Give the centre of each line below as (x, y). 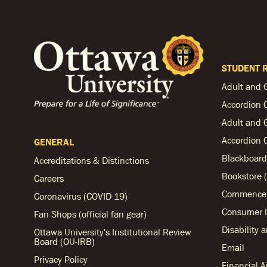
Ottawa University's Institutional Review (113, 232)
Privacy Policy (61, 260)
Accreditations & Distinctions (91, 161)
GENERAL (54, 142)
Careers (49, 178)
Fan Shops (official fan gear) (90, 214)
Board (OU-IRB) (64, 242)
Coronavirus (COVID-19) (81, 196)
